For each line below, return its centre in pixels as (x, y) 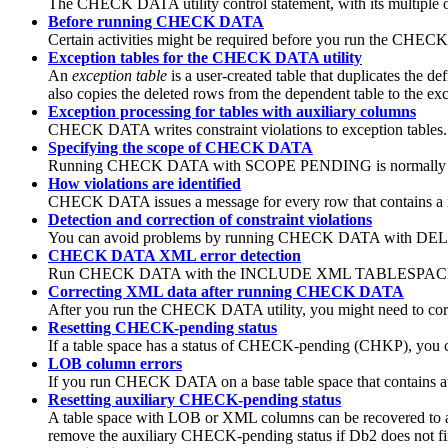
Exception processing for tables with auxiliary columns (232, 112)
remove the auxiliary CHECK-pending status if (198, 436)
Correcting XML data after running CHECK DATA (226, 292)
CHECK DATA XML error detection (174, 256)
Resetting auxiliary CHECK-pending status (194, 400)
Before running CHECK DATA (156, 22)
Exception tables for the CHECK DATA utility (205, 58)
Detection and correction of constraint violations (210, 220)
